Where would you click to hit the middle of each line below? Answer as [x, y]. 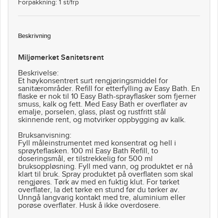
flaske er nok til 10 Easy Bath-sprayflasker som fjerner [107, 97]
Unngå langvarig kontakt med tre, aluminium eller [102, 198]
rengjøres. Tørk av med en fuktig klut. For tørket [99, 182]
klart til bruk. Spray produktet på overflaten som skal [106, 175]
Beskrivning [35, 36]
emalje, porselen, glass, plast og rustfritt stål [92, 112]
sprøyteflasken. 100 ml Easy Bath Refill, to [88, 151]
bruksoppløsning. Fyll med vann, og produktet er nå [105, 167]
